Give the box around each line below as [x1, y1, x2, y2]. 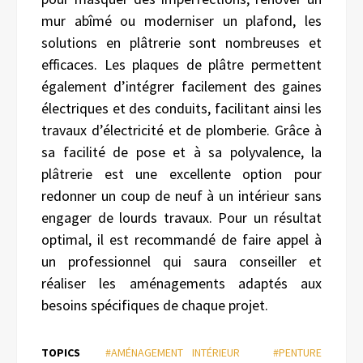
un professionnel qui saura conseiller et [41, 251, 322, 271]
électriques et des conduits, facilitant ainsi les [41, 98, 322, 117]
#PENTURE [273, 344, 322, 360]
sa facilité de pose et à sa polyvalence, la [41, 142, 322, 161]
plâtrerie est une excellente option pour [41, 164, 322, 183]
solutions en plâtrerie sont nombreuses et [41, 32, 322, 52]
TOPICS [41, 344, 80, 360]
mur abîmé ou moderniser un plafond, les [41, 11, 322, 30]
